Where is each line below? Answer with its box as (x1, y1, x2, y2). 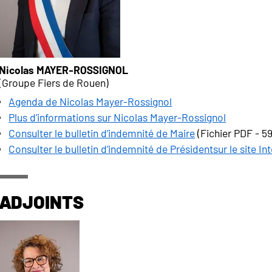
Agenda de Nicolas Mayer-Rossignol (8, 95, 172, 108)
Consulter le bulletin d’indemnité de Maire (8, 126, 195, 140)
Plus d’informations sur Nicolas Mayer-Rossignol (8, 110, 226, 124)
